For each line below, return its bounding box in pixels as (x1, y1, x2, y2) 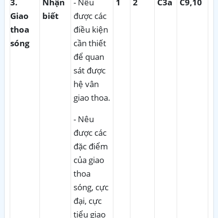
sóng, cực (73, 181, 109, 193)
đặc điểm (73, 140, 108, 152)
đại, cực (73, 195, 102, 206)
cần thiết (73, 37, 106, 49)
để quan (73, 51, 104, 62)
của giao (73, 154, 104, 165)
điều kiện (73, 23, 108, 35)
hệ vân (73, 78, 99, 90)
